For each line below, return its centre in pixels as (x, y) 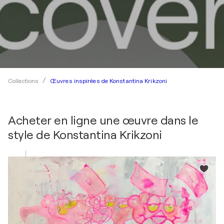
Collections (23, 81)
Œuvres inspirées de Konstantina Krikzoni (109, 81)
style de (30, 135)
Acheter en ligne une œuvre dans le (103, 120)
